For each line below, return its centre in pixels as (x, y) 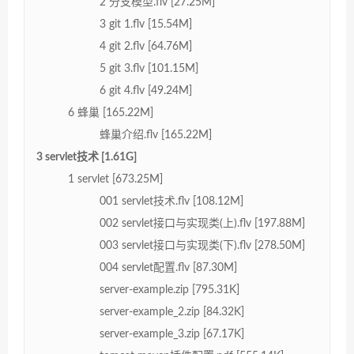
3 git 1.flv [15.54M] (146, 24)
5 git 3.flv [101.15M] (149, 68)
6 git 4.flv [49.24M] (146, 90)
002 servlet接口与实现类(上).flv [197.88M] (202, 223)
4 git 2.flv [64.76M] (146, 46)
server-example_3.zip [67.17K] (172, 334)
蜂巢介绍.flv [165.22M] (156, 135)
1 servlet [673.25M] (115, 179)
